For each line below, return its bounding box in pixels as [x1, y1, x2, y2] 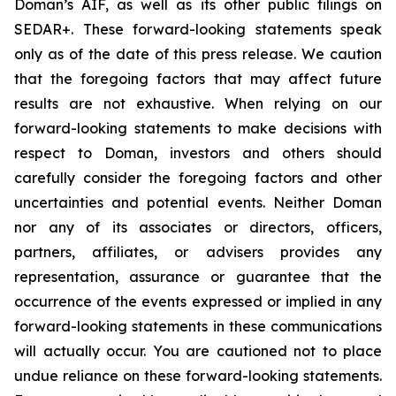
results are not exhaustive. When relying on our [14, 95, 382, 112]
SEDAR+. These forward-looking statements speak [14, 20, 382, 38]
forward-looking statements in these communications [14, 317, 382, 335]
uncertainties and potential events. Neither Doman [14, 194, 382, 211]
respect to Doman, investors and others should [14, 144, 382, 162]
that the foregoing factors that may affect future [14, 70, 382, 88]
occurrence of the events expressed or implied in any [14, 293, 382, 310]
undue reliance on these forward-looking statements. [14, 367, 382, 385]
